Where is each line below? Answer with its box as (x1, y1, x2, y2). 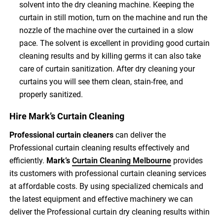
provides (171, 155, 203, 165)
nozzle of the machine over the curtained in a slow (19, 25, 194, 35)
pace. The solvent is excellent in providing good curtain (19, 38, 210, 48)
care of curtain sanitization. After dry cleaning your (19, 64, 195, 74)
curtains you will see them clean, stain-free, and (19, 76, 184, 86)
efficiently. (9, 155, 47, 165)
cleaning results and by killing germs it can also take (19, 51, 201, 61)
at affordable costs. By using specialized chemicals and (9, 181, 204, 191)
